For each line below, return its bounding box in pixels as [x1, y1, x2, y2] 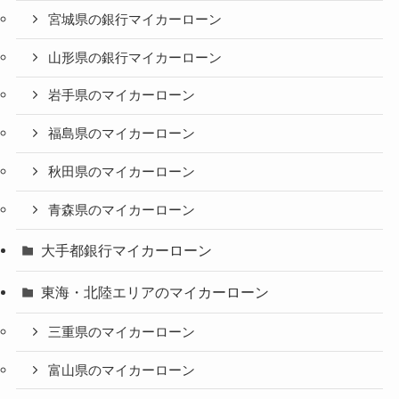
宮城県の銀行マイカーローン [48, 12, 223, 27]
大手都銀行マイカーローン [41, 241, 213, 258]
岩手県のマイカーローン [48, 88, 196, 103]
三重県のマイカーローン [48, 324, 196, 339]
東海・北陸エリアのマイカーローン [41, 283, 270, 300]
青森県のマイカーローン [48, 202, 196, 217]
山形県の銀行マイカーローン [48, 50, 223, 65]
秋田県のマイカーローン [48, 164, 196, 179]
